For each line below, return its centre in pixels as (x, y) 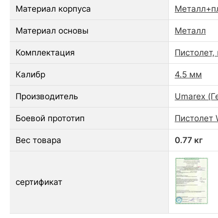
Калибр (30, 74)
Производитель (47, 96)
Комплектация (45, 52)
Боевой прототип (50, 118)
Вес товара (38, 140)
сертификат (39, 182)
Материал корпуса (53, 9)
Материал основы (52, 30)
